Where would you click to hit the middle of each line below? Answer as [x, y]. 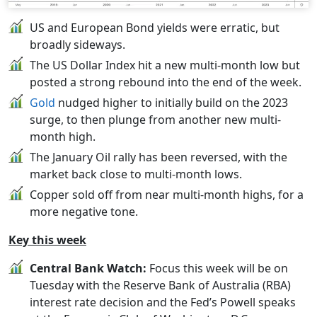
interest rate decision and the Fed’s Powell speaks [163, 302]
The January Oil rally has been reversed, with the [158, 157]
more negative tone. [84, 212]
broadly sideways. [77, 45]
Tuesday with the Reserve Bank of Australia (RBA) [160, 286]
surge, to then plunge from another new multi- [155, 120]
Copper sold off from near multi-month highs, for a [167, 195]
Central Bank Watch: [88, 269]
